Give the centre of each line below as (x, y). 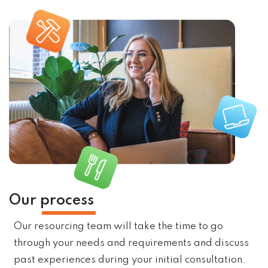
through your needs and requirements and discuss (131, 243)
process (67, 200)
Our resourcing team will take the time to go (118, 226)
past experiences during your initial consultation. (130, 260)
